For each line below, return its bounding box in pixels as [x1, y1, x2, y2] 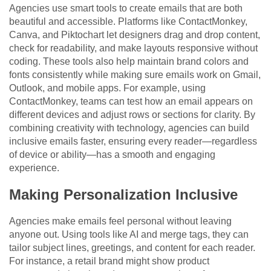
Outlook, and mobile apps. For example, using [9, 82, 206, 93]
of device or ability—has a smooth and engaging [9, 149, 215, 160]
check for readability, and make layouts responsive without [9, 42, 258, 53]
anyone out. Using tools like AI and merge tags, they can [9, 229, 249, 240]
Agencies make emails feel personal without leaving [9, 215, 232, 226]
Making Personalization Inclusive [9, 186, 238, 203]
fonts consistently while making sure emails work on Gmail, [9, 69, 261, 80]
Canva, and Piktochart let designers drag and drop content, [9, 29, 260, 40]
